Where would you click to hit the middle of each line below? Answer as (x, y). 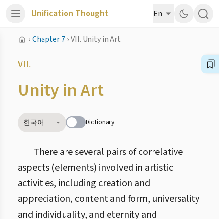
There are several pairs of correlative (108, 152)
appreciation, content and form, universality (109, 199)
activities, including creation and (84, 183)
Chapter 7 (49, 39)
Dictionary (100, 122)
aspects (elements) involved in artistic (95, 168)
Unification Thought (70, 13)
